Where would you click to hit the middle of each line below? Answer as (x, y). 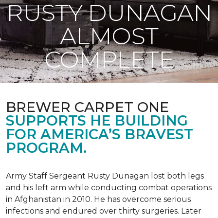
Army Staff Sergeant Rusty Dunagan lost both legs (105, 176)
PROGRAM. (46, 148)
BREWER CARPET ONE (87, 107)
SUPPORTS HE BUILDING (97, 120)
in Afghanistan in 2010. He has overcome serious (98, 199)
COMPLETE (109, 59)
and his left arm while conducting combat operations (109, 188)
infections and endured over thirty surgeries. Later (104, 211)
